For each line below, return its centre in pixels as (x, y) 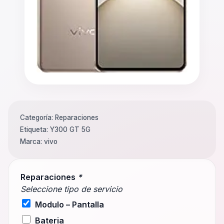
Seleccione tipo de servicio (71, 189)
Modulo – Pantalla (69, 205)
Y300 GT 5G (70, 130)
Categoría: (37, 118)
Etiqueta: (35, 130)
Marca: (32, 142)
